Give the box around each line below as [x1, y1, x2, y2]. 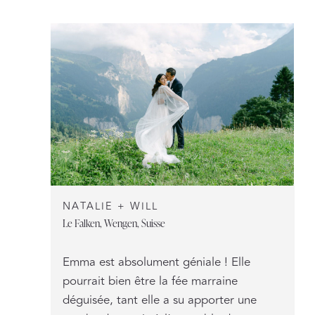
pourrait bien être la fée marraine [63, 271, 238, 290]
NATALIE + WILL [63, 198, 159, 214]
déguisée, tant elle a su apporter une [63, 290, 257, 309]
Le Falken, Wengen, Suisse [63, 214, 166, 230]
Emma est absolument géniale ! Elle [63, 252, 251, 271]
